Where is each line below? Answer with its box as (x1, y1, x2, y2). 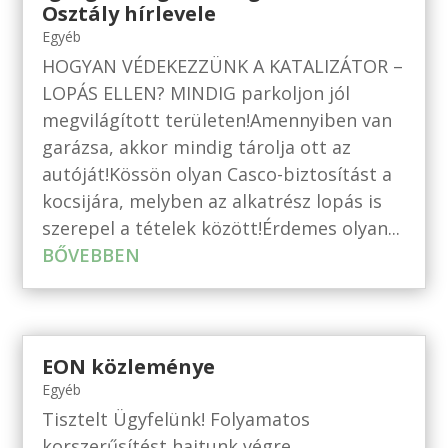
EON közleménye (42, 352, 216, 380)
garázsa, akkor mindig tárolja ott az (42, 134, 352, 159)
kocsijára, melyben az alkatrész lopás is (42, 188, 383, 213)
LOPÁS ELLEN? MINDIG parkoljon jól (42, 80, 351, 105)
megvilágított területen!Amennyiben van (42, 107, 393, 132)
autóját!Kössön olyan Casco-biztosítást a (42, 161, 393, 186)
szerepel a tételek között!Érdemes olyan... (42, 215, 401, 240)
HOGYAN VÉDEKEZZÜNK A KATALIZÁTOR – (42, 53, 404, 78)
